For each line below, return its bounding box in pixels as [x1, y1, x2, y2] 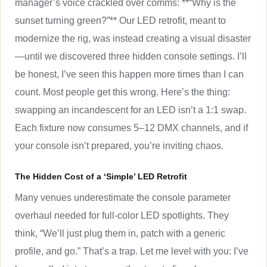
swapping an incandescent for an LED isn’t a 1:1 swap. [15, 104, 246, 115]
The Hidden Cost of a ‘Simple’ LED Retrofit [15, 171, 187, 181]
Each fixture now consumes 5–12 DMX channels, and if [15, 122, 248, 133]
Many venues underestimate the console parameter [15, 192, 231, 203]
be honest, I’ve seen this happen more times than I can [15, 69, 244, 79]
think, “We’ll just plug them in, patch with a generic [15, 228, 225, 238]
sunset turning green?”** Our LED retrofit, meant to [15, 15, 226, 26]
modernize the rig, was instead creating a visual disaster [15, 33, 251, 44]
